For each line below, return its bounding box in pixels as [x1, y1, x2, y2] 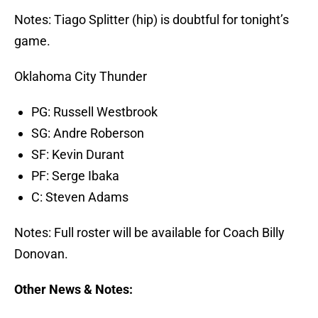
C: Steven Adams [31, 190, 128, 205]
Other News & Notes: [14, 282, 133, 297]
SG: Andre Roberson [31, 126, 144, 141]
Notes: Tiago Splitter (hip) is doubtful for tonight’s [14, 12, 289, 28]
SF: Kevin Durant [31, 147, 124, 163]
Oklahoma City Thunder [14, 69, 147, 84]
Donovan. [14, 246, 68, 262]
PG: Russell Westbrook [31, 104, 158, 120]
